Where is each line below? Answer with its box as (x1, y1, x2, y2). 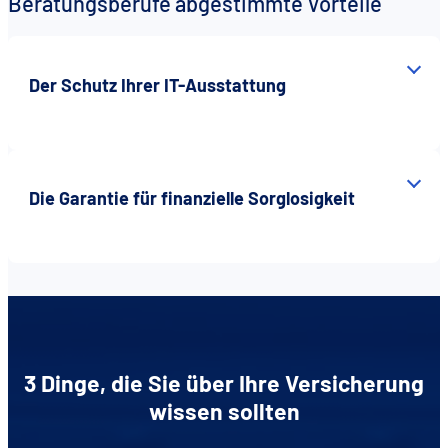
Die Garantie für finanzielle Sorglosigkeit (29, 187, 355, 210)
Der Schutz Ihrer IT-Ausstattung (29, 73, 286, 96)
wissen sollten (148, 397, 300, 426)
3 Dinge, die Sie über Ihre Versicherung (24, 369, 424, 398)
